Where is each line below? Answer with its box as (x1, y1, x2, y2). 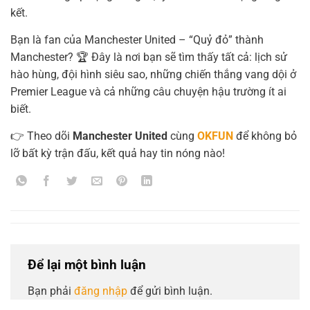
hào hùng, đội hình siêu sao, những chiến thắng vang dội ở (10, 67, 296, 81)
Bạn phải (28, 284, 74, 298)
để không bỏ (233, 129, 297, 143)
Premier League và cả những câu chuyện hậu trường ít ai (10, 84, 286, 98)
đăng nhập (74, 284, 127, 298)
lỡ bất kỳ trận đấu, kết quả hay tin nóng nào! (10, 146, 225, 160)
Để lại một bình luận (28, 257, 149, 273)
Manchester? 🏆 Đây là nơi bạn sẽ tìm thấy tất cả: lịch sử (10, 50, 287, 64)
